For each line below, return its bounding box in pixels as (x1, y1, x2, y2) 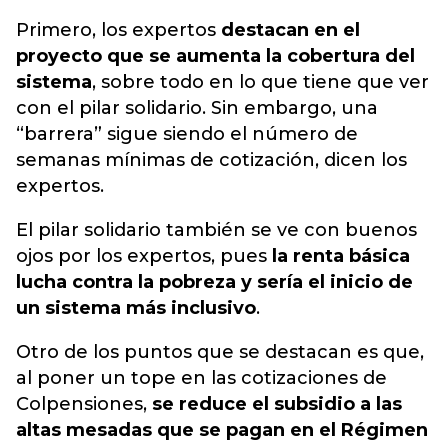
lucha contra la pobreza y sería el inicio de (16, 271, 413, 294)
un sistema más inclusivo (16, 297, 256, 320)
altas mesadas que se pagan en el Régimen (16, 419, 428, 442)
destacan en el (216, 19, 360, 42)
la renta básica (267, 245, 410, 268)
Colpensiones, (16, 393, 152, 416)
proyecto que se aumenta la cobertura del (16, 45, 415, 68)
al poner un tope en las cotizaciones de (16, 367, 387, 390)
